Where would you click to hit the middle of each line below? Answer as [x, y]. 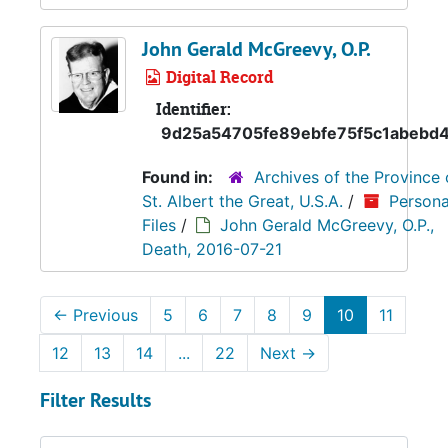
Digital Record [217, 77]
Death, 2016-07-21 [212, 249]
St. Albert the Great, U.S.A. [245, 201]
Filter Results [95, 400]
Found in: [179, 177]
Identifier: [193, 109]
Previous [103, 315]
